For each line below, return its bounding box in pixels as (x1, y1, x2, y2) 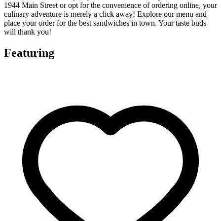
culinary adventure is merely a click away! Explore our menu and (4, 9, 207, 18)
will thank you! (4, 27, 51, 36)
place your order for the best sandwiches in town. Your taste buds (4, 18, 206, 27)
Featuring (4, 46, 54, 59)
